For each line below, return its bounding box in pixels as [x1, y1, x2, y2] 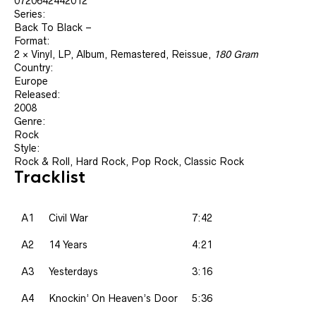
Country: [14, 62, 54, 73]
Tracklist [14, 167, 85, 188]
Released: [14, 89, 61, 100]
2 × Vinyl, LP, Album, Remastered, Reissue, [14, 49, 214, 60]
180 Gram [214, 49, 258, 60]
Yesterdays [49, 266, 98, 277]
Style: [14, 142, 40, 154]
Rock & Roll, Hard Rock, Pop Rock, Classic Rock [14, 156, 244, 167]
